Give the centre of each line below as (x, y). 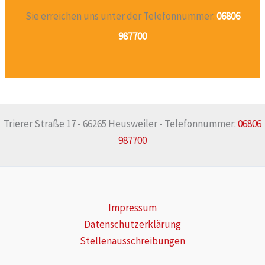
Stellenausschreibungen (132, 241)
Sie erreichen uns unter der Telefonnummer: (121, 16)
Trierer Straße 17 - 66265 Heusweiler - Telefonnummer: (121, 124)
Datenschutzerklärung (132, 224)
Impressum (132, 208)
